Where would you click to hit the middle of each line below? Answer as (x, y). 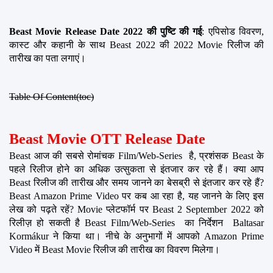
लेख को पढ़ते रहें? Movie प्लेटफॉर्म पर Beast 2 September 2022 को (136, 209)
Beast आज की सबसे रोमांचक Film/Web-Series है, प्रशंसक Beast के (136, 155)
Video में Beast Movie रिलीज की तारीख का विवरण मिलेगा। (115, 249)
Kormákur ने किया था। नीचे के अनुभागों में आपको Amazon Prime (136, 236)
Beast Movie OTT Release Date (107, 139)
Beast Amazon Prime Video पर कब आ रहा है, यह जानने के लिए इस (136, 196)
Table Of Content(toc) (51, 96)
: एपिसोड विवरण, (233, 31)
